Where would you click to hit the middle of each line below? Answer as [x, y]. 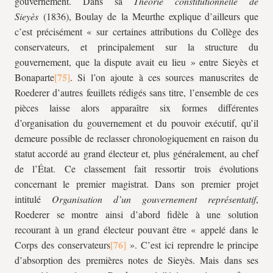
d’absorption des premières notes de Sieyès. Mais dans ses [136, 260]
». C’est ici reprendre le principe [192, 245]
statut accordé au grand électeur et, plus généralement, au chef [136, 153]
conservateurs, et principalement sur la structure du [136, 47]
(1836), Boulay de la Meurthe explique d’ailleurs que [148, 16]
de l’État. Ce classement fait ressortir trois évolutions [136, 168]
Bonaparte [34, 77]
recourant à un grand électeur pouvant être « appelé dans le [136, 229]
